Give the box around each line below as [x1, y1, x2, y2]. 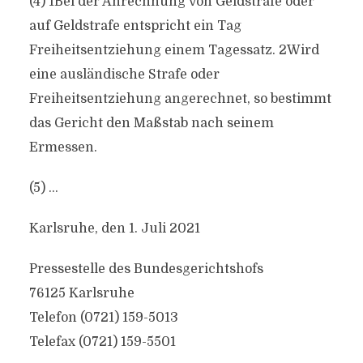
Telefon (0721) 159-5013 [28, 310, 178, 325]
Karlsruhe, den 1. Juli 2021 [28, 221, 200, 236]
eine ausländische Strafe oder [28, 67, 220, 82]
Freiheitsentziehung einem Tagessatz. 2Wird [28, 43, 319, 58]
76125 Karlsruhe [28, 286, 135, 301]
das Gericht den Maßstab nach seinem [28, 116, 274, 130]
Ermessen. [28, 140, 97, 155]
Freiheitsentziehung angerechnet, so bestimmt [28, 92, 331, 106]
